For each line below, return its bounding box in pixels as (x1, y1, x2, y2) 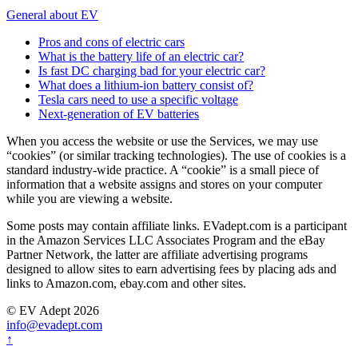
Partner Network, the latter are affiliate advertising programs (6, 248, 308, 262)
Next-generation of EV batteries (38, 107, 199, 121)
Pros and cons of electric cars (38, 35, 185, 50)
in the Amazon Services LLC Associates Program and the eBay (6, 233, 325, 248)
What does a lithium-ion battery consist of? (38, 78, 253, 93)
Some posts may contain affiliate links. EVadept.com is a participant (6, 219, 347, 233)
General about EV (6, 8, 98, 22)
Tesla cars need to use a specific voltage (38, 93, 238, 107)
